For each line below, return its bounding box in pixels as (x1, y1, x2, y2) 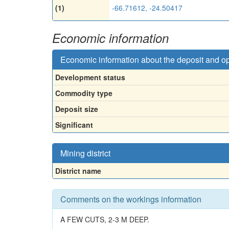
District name (55, 165, 101, 176)
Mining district (60, 147, 110, 159)
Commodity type (55, 87, 112, 98)
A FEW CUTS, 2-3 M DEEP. (60, 214, 149, 224)
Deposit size (55, 103, 98, 114)
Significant (55, 119, 93, 130)
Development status (55, 72, 125, 82)
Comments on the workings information (60, 193, 201, 205)
